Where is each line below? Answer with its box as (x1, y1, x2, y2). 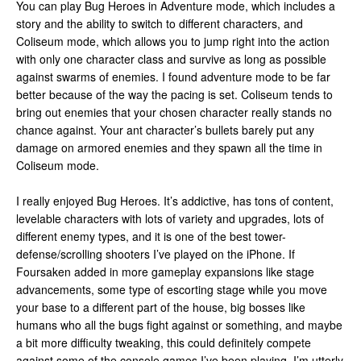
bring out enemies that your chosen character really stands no (16, 104, 332, 120)
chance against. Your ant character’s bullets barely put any (16, 122, 314, 138)
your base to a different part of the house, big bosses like (16, 299, 305, 315)
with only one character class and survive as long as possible (16, 51, 326, 67)
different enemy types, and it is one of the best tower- (16, 228, 286, 244)
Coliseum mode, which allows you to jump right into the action (16, 33, 330, 49)
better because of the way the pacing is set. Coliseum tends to (16, 86, 333, 102)
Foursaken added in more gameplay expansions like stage (16, 263, 314, 280)
